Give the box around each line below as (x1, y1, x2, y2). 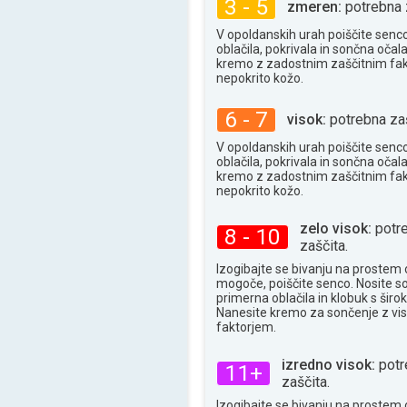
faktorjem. (216, 319, 276, 334)
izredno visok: (282, 355, 375, 373)
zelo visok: (300, 219, 372, 237)
